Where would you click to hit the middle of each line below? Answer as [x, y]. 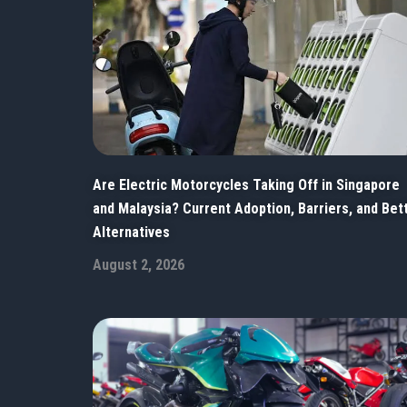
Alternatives [131, 233]
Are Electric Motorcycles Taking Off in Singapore [246, 185]
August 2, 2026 [139, 265]
